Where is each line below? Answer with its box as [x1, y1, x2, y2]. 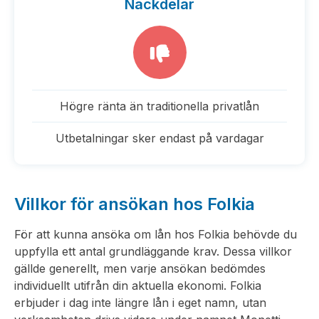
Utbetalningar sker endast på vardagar [55, 131, 264, 145]
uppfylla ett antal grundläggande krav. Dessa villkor [14, 244, 292, 258]
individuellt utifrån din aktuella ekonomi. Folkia [14, 278, 261, 293]
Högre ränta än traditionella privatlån [60, 99, 259, 113]
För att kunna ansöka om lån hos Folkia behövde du [14, 227, 297, 241]
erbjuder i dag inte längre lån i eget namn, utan [14, 296, 266, 310]
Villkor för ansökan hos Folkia [14, 194, 255, 214]
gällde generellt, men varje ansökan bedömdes [14, 261, 266, 276]
